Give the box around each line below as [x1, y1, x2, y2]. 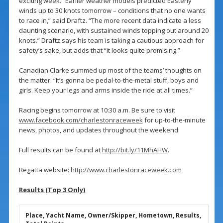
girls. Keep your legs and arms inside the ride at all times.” [18, 86, 193, 95]
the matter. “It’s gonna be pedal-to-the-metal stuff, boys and [18, 76, 199, 85]
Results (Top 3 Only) [18, 185, 86, 195]
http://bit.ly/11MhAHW [102, 145, 168, 155]
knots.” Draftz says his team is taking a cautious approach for [18, 36, 204, 45]
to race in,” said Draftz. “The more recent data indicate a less [18, 16, 201, 25]
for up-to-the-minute [142, 115, 206, 125]
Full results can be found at [18, 145, 102, 155]
